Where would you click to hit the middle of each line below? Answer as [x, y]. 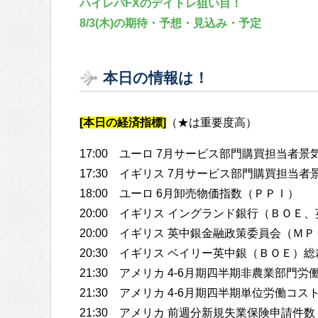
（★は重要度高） [212, 123]
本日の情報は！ [156, 78]
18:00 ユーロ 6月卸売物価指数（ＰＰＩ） [189, 194]
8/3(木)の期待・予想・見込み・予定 [170, 23]
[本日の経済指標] [123, 123]
